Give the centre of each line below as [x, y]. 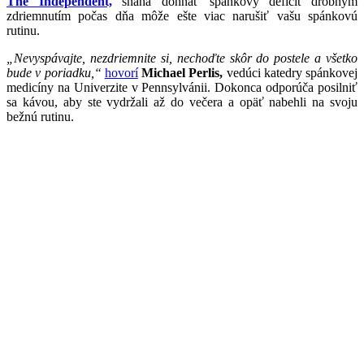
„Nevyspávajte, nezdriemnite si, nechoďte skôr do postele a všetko [182, 58]
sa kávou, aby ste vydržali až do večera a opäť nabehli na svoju [182, 102]
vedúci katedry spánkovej [290, 72]
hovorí [121, 72]
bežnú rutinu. [40, 116]
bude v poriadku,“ [54, 72]
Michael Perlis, [182, 72]
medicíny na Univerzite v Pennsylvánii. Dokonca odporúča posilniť [182, 87]
